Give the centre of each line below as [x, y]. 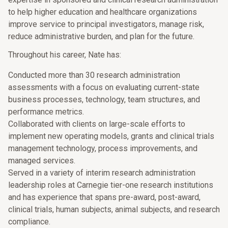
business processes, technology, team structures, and [104, 99]
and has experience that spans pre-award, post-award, [104, 197]
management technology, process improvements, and [103, 148]
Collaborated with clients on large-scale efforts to [97, 124]
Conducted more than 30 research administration [94, 75]
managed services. [42, 161]
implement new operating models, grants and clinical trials [111, 136]
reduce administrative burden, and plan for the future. [101, 36]
